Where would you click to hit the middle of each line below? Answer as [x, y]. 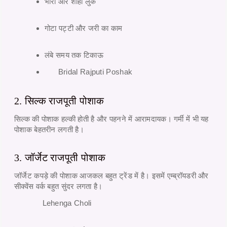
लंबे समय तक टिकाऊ [74, 55]
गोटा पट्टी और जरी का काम [84, 28]
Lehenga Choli [67, 203]
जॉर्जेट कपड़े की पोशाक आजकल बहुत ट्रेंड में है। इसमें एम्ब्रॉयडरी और [111, 175]
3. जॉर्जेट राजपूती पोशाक [60, 157]
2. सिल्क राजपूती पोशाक [59, 101]
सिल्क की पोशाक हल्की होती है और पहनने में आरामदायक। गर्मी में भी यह [111, 119]
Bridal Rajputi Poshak [95, 71]
